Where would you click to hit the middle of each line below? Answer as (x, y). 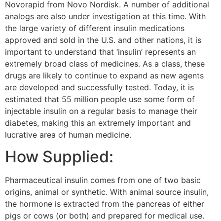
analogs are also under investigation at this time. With (105, 16)
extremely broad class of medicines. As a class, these (105, 63)
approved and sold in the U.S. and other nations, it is (103, 40)
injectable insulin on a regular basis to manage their (101, 111)
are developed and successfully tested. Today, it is (99, 87)
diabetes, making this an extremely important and (98, 123)
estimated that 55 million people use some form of (100, 99)
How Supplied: (59, 156)
